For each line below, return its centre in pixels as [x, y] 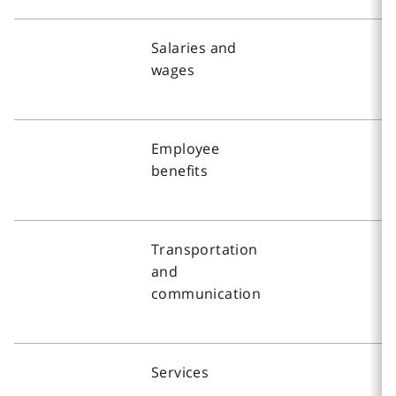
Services [180, 372]
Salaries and [194, 47]
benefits [180, 170]
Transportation [205, 249]
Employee [186, 148]
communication [206, 293]
